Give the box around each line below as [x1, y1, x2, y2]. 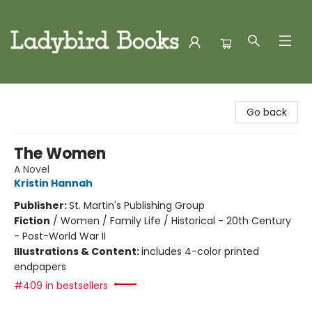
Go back [247, 105, 287, 119]
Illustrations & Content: [14, 244, 141, 258]
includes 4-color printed [141, 244, 259, 258]
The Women [14, 143, 106, 164]
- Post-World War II [14, 229, 106, 243]
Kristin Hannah [14, 176, 93, 190]
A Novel [14, 162, 49, 176]
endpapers [14, 260, 66, 274]
